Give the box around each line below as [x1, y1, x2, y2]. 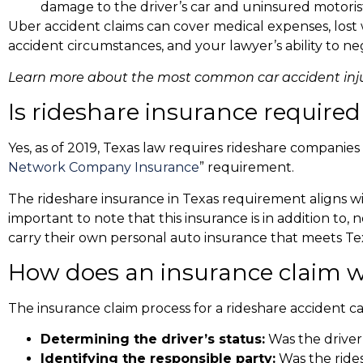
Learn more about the [8, 69, 157, 85]
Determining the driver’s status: [41, 331, 265, 348]
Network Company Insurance [8, 160, 199, 176]
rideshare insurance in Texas [37, 190, 219, 207]
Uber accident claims [8, 19, 143, 35]
